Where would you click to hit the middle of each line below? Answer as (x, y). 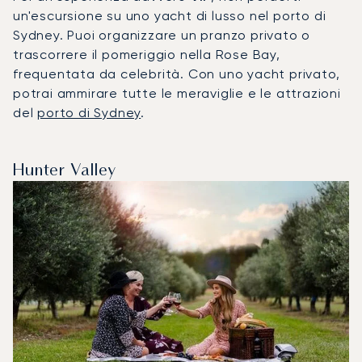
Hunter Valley (65, 171)
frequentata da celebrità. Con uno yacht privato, (177, 74)
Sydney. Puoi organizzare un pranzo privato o (162, 35)
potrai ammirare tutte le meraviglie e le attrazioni (177, 93)
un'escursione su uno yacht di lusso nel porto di (170, 15)
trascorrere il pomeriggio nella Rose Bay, (147, 54)
